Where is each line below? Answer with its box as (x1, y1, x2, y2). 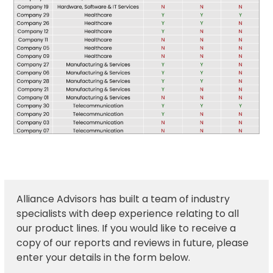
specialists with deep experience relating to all (16, 206, 239, 221)
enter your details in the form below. (16, 250, 191, 264)
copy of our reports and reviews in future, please (16, 235, 249, 250)
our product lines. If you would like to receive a (16, 221, 236, 235)
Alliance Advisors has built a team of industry (16, 191, 230, 206)
